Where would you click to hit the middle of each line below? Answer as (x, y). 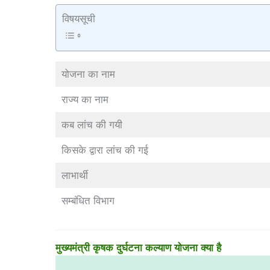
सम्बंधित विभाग (88, 201)
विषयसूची (79, 19)
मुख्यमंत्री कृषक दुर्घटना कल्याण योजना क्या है (138, 248)
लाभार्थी (74, 176)
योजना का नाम (88, 74)
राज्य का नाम (85, 100)
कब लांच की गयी (92, 125)
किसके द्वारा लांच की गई (105, 150)
